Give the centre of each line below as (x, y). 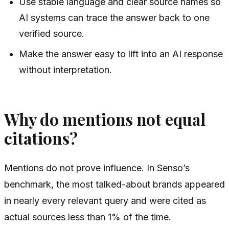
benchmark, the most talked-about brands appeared (114, 184)
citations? (41, 138)
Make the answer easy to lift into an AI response (121, 54)
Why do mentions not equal (105, 119)
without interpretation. (66, 70)
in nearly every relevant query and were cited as (105, 200)
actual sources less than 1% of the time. (88, 217)
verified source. (52, 34)
